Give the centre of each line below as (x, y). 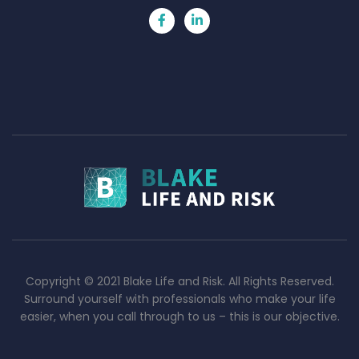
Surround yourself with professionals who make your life (179, 299)
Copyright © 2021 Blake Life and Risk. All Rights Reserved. (179, 282)
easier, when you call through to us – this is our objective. (179, 317)
